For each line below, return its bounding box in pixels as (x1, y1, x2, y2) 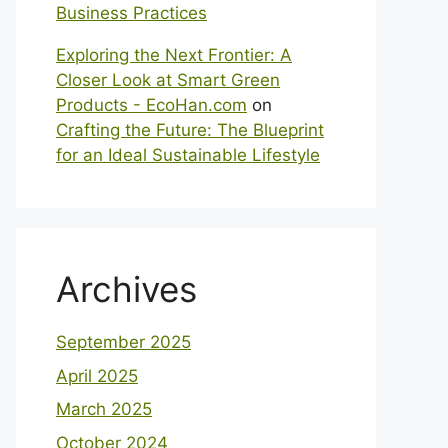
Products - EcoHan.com (56, 95, 247, 115)
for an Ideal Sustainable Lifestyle (56, 145, 320, 165)
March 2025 (56, 399, 152, 419)
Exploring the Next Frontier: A (56, 45, 292, 65)
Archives (56, 268, 197, 310)
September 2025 (56, 332, 191, 352)
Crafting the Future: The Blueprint (56, 120, 324, 140)
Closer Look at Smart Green (56, 70, 280, 90)
